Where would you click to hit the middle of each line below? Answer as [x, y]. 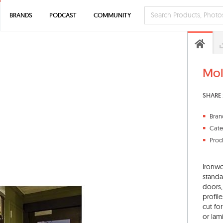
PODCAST [63, 15]
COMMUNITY [112, 15]
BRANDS [21, 15]
